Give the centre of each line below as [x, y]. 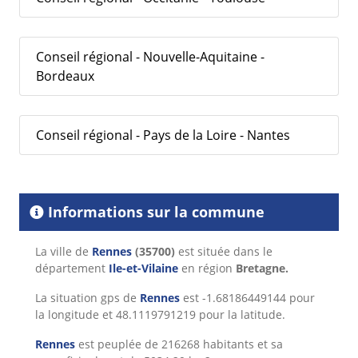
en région [207, 268]
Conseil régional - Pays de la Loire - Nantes [163, 135]
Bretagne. [262, 268]
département [72, 268]
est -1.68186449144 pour [247, 298]
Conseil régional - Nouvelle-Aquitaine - [150, 57]
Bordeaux [65, 76]
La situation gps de [88, 298]
